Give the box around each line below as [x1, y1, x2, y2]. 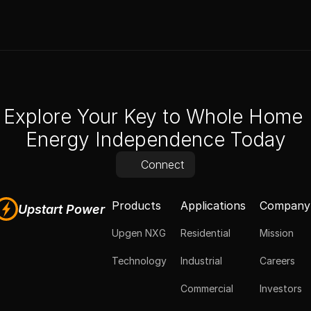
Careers [259, 255, 295, 267]
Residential [180, 227, 230, 239]
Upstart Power [17, 201, 105, 217]
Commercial [180, 283, 233, 294]
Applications [180, 199, 246, 212]
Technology [111, 255, 167, 267]
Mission [259, 227, 294, 239]
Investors [259, 283, 302, 294]
